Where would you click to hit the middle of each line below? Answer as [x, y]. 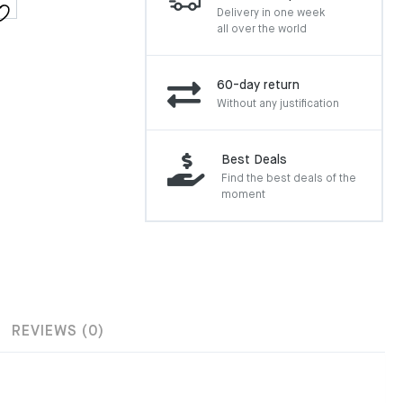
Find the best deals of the [289, 179]
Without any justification [278, 104]
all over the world [262, 30]
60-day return [258, 85]
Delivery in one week [271, 13]
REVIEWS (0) [58, 332]
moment [243, 195]
